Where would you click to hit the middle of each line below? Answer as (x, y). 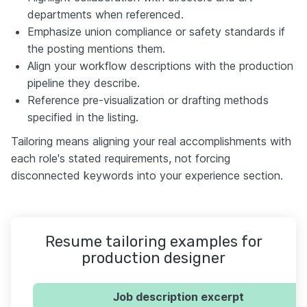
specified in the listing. (83, 117)
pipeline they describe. (84, 83)
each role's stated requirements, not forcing (121, 158)
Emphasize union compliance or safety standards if (156, 31)
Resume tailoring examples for (153, 241)
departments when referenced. (106, 14)
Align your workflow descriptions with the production (160, 65)
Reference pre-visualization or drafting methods (148, 100)
